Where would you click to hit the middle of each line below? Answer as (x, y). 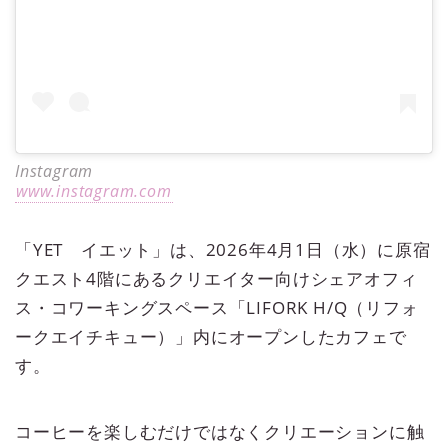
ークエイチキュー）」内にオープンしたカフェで (211, 336)
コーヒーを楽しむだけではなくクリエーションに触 (220, 430)
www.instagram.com (94, 190)
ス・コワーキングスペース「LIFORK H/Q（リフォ (217, 307)
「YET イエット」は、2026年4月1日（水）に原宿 (223, 249)
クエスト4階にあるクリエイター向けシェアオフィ (216, 278)
